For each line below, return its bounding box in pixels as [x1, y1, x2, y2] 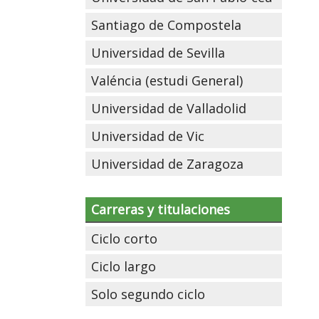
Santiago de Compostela [90, 16, 241, 33]
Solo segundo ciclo [90, 286, 205, 303]
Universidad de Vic [90, 127, 204, 145]
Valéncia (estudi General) [90, 72, 243, 89]
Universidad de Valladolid [90, 100, 246, 117]
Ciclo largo [90, 258, 156, 275]
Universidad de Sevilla [90, 44, 225, 61]
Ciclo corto [90, 230, 157, 247]
